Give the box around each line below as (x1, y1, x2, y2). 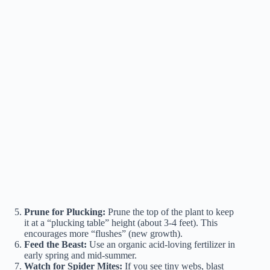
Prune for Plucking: (24, 207, 105, 218)
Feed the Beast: (24, 239, 87, 250)
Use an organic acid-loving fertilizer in (87, 239, 235, 250)
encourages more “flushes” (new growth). (24, 228, 183, 239)
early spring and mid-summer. (24, 250, 137, 261)
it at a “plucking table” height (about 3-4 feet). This (24, 218, 218, 228)
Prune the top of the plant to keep (105, 207, 234, 218)
